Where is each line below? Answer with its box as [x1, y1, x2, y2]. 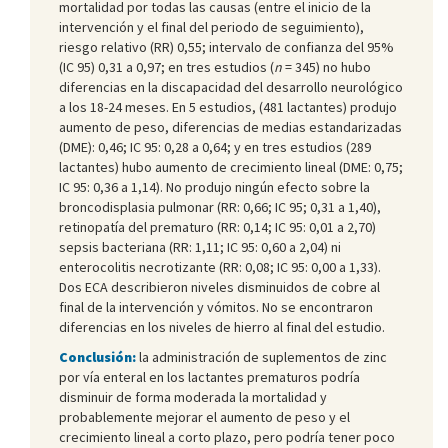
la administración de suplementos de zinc [136, 347, 387, 366]
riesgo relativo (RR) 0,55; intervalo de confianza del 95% [59, 37, 394, 56]
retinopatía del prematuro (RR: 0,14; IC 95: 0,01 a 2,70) [59, 217, 376, 236]
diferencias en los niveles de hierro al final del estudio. [59, 317, 385, 336]
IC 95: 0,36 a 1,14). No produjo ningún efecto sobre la [59, 177, 370, 196]
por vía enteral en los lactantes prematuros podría [59, 367, 360, 386]
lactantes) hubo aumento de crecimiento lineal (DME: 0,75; [59, 157, 403, 176]
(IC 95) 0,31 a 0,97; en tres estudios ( [59, 57, 274, 76]
